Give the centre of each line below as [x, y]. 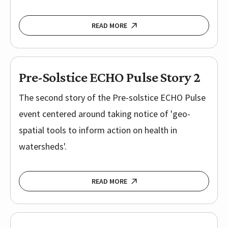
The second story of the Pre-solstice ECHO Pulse [112, 98]
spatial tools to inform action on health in [98, 130]
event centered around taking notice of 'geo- [105, 114]
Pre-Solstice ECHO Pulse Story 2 [110, 77]
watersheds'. [43, 147]
